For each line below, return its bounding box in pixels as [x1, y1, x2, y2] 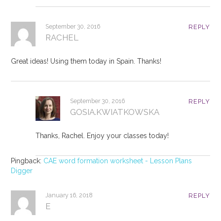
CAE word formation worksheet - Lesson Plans [43, 156, 192, 165]
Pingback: [11, 156, 44, 165]
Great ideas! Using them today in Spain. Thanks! [11, 57, 162, 65]
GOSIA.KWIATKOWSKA [70, 107, 160, 117]
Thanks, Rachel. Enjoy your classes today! [36, 131, 169, 140]
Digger [11, 166, 33, 175]
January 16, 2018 [45, 191, 93, 199]
